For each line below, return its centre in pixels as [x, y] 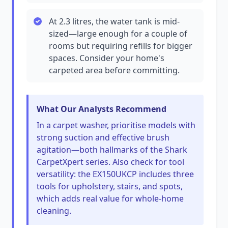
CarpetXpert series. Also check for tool [110, 162]
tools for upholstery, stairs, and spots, [110, 186]
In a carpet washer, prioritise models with [116, 125]
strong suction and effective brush [103, 137]
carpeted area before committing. [114, 70]
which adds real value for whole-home [110, 198]
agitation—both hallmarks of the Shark [112, 150]
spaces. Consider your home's [107, 58]
